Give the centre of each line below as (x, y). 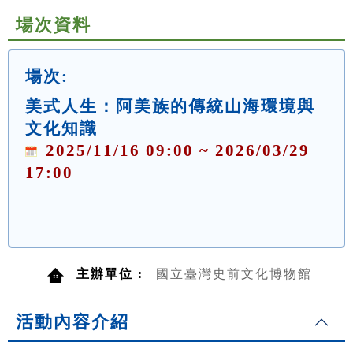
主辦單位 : (112, 274)
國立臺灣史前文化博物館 (234, 274)
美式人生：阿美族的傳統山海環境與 (170, 106)
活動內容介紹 (72, 322)
